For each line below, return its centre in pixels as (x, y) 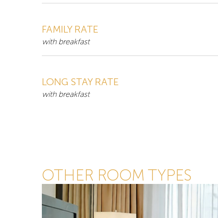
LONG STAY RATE (80, 82)
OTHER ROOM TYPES (117, 175)
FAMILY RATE (70, 29)
